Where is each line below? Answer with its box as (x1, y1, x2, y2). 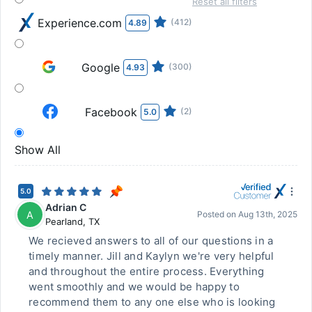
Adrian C (45, 201, 86, 213)
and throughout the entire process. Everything (29, 265, 265, 278)
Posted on (197, 209, 238, 219)
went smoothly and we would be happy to (29, 280, 240, 293)
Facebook (85, 105, 137, 119)
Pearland (45, 216, 83, 227)
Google (81, 61, 120, 75)
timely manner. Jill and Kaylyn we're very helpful (29, 249, 274, 263)
